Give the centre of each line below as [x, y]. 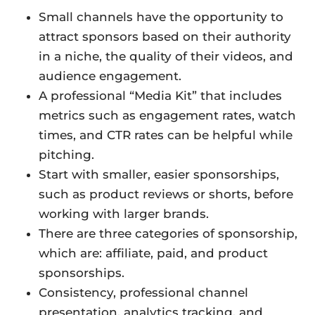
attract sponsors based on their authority [165, 37]
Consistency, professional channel [143, 293]
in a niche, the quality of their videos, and [166, 57]
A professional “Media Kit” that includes [160, 96]
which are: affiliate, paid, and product [153, 253]
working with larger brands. [124, 214]
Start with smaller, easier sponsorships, [159, 175]
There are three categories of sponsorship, [168, 234]
